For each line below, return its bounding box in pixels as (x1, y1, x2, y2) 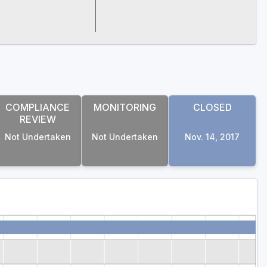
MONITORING (94, 101, 157, 113)
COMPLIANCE (5, 101, 70, 113)
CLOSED (193, 101, 232, 113)
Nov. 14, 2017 (185, 132, 240, 142)
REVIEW (19, 113, 56, 125)
